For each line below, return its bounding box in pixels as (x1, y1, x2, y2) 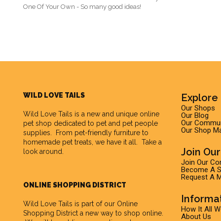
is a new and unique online (73, 110, 159, 118)
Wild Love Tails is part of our (23, 200, 117, 208)
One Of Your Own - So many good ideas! (23, 3, 141, 11)
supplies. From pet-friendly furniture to (23, 129, 148, 137)
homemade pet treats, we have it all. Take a (23, 138, 162, 147)
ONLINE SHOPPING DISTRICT (23, 181, 126, 189)
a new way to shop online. (78, 209, 163, 218)
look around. (23, 147, 64, 156)
